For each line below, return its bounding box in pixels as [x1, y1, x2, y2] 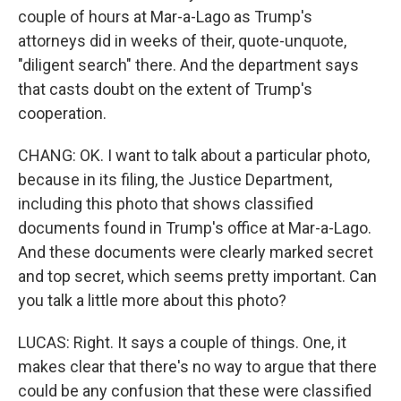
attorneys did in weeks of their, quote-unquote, [18, 31, 346, 50]
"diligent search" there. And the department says [18, 55, 359, 74]
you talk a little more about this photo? [18, 291, 286, 310]
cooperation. [18, 104, 107, 123]
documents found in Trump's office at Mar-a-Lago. [18, 218, 371, 237]
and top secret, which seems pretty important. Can [18, 267, 377, 286]
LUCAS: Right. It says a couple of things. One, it [18, 333, 346, 352]
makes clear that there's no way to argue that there [18, 357, 377, 376]
